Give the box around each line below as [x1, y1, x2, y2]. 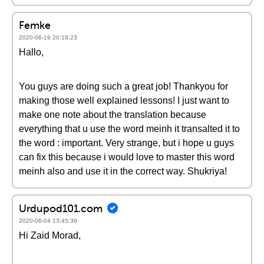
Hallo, [19, 47, 44, 57]
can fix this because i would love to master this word [19, 152, 235, 162]
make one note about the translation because [19, 110, 206, 120]
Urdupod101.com [19, 201, 103, 215]
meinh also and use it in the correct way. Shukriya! [19, 166, 227, 176]
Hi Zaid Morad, [19, 230, 81, 240]
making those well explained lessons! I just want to [19, 95, 229, 105]
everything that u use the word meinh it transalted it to [19, 124, 240, 134]
